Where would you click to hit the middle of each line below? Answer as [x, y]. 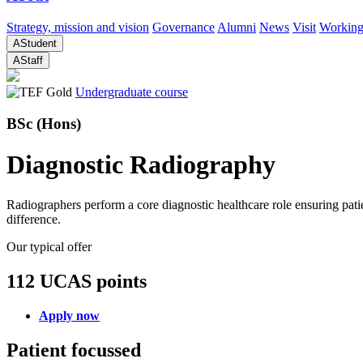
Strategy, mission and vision [78, 28]
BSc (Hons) [44, 123]
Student [38, 44]
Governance [184, 28]
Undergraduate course [132, 92]
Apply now [69, 315]
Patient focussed [74, 350]
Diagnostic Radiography [141, 165]
